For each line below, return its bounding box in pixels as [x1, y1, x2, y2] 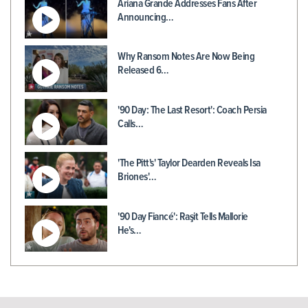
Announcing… [118, 10, 174, 25]
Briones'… [118, 170, 157, 185]
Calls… [118, 116, 143, 131]
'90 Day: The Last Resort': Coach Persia [118, 102, 267, 118]
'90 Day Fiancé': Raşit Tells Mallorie [118, 209, 248, 224]
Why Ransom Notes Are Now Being [118, 49, 254, 65]
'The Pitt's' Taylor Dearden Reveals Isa [118, 156, 261, 171]
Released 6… [118, 63, 169, 78]
